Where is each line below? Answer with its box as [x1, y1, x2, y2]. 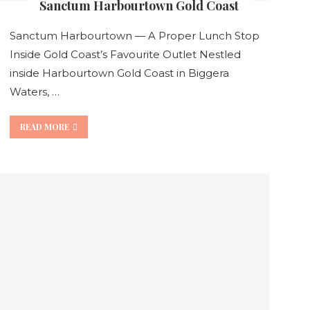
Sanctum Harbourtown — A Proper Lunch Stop [9, 28, 259, 42]
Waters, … [9, 84, 60, 98]
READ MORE [19, 120, 69, 132]
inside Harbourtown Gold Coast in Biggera [9, 66, 229, 80]
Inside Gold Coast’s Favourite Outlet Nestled [9, 47, 241, 61]
